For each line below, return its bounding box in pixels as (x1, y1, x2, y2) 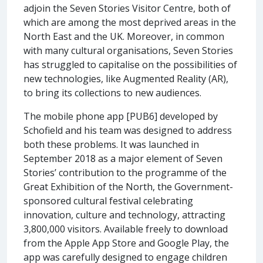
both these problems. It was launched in (23, 137, 199, 151)
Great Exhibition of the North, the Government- (23, 180, 233, 193)
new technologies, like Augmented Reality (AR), (23, 72, 228, 85)
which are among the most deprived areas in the (23, 15, 236, 29)
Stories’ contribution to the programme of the (23, 166, 227, 179)
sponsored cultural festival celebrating (23, 194, 193, 207)
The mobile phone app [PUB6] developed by (23, 109, 218, 123)
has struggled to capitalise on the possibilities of (23, 58, 237, 71)
